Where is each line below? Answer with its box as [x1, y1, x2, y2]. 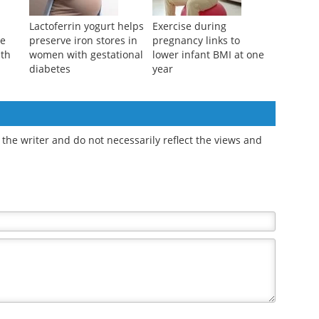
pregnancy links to [152, 122, 240, 137]
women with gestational [28, 137, 143, 151]
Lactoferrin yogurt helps [28, 108, 144, 122]
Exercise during [152, 108, 226, 122]
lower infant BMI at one [152, 137, 264, 151]
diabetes [28, 151, 70, 165]
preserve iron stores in [28, 122, 137, 137]
